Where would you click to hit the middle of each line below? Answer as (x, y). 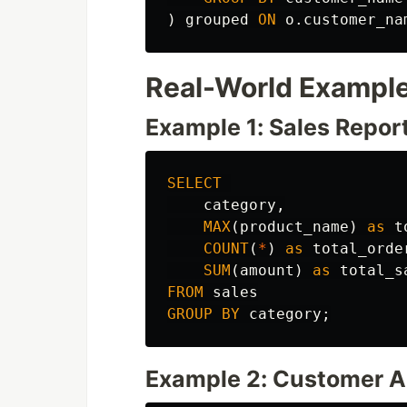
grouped (217, 20)
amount (267, 270)
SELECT (194, 183)
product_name (294, 227)
